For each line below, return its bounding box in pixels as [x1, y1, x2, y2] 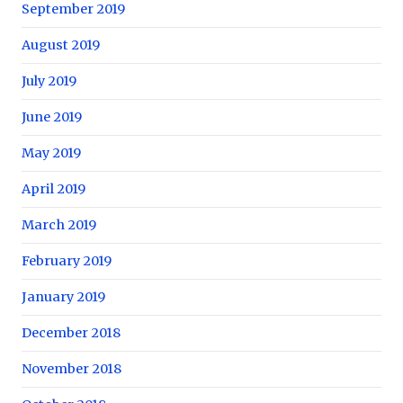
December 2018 [22, 324, 121, 341]
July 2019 [22, 72, 76, 89]
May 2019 [22, 144, 81, 161]
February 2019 [22, 252, 112, 269]
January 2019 [22, 288, 105, 305]
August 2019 [22, 36, 100, 53]
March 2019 [22, 216, 96, 233]
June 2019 [22, 108, 82, 125]
